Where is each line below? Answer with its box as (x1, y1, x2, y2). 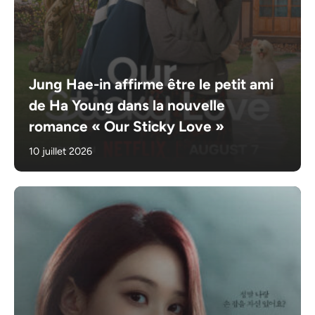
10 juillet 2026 (29, 144, 93, 157)
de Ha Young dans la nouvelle (29, 96, 226, 114)
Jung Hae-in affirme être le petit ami (29, 75, 274, 93)
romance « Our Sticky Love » (29, 117, 225, 135)
